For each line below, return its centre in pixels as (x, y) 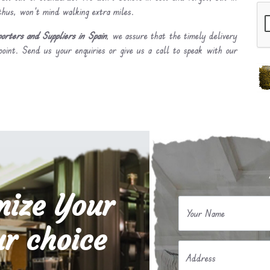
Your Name (206, 213)
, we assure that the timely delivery (172, 36)
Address (201, 258)
